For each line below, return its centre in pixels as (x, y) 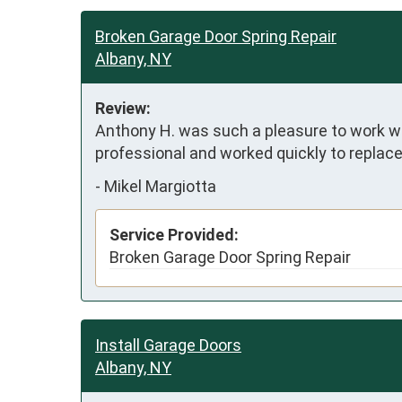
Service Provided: (174, 234)
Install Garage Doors (168, 345)
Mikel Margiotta (160, 187)
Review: (123, 108)
